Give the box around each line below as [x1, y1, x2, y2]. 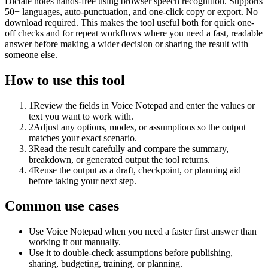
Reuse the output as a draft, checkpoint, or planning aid [33, 165, 241, 175]
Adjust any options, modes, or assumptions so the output [33, 121, 246, 132]
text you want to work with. [29, 111, 133, 121]
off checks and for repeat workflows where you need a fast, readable [5, 28, 263, 38]
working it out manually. [29, 237, 121, 248]
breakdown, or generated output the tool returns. [29, 154, 210, 165]
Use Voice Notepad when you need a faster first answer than [29, 226, 257, 237]
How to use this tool [5, 72, 125, 88]
